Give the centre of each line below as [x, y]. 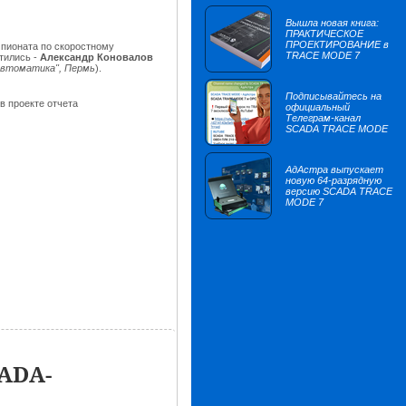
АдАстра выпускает [334, 169]
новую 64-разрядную [333, 180]
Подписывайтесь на [333, 96]
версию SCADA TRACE [339, 191]
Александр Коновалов [97, 57]
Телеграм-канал [323, 118]
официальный [318, 107]
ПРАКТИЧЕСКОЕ [324, 34]
